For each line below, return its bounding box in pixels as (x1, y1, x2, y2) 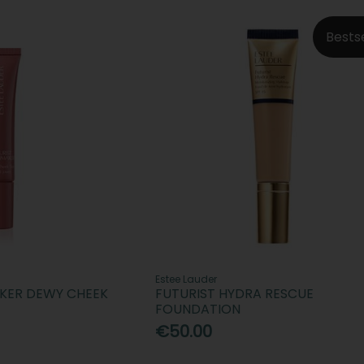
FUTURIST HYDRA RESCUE (154, 284, 314, 303)
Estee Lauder (154, 271, 217, 286)
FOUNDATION (154, 299, 240, 318)
